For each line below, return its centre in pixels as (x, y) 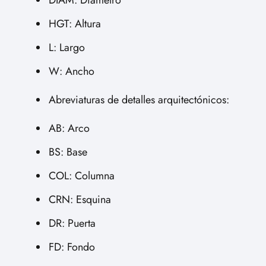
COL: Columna (82, 176)
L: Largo (67, 47)
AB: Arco (69, 128)
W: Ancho (72, 71)
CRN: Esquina (80, 199)
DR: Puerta (72, 223)
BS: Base (68, 152)
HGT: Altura (75, 24)
